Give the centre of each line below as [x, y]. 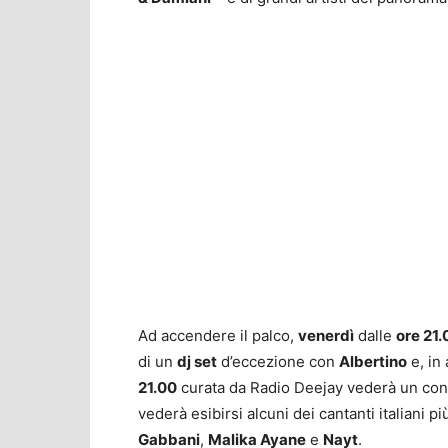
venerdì [326, 336]
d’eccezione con [278, 362]
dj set [197, 362]
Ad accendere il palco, [218, 336]
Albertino [373, 362]
